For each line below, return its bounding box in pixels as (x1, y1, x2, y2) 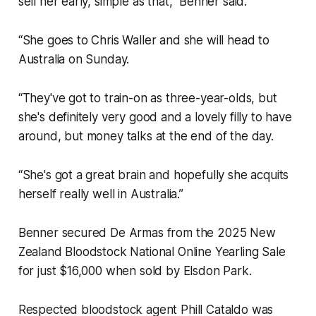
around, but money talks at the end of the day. (18, 129, 274, 144)
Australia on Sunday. (18, 52, 130, 67)
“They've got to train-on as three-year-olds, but (18, 91, 277, 106)
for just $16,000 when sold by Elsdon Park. (18, 264, 252, 279)
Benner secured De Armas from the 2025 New (18, 226, 276, 241)
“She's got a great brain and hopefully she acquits (18, 168, 289, 183)
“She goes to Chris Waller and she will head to (18, 33, 269, 48)
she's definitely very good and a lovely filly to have (18, 110, 292, 125)
